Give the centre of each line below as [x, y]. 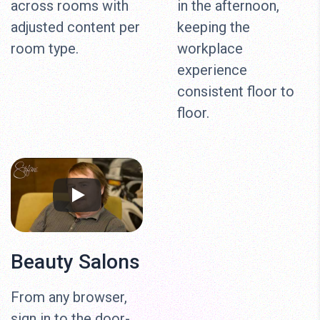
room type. [45, 49]
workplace [210, 49]
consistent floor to [236, 92]
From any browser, [69, 297]
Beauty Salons [75, 262]
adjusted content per [75, 27]
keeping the [214, 27]
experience [212, 70]
